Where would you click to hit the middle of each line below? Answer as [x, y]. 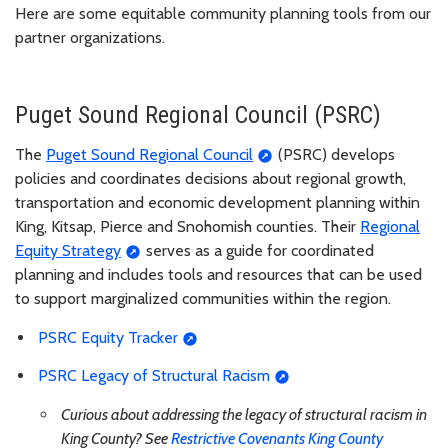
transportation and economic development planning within [217, 202]
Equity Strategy [68, 250]
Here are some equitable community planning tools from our [223, 13]
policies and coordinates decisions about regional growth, [210, 178]
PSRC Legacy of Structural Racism [154, 376]
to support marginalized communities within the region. [203, 298]
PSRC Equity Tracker [108, 337]
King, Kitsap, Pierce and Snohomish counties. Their [187, 226]
